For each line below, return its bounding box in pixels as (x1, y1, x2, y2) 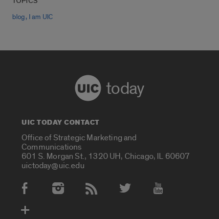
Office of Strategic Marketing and (22, 132, 137, 143)
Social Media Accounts (13, 187, 114, 200)
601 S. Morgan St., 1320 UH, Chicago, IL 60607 (22, 151, 190, 161)
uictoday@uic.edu (22, 160, 85, 171)
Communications (22, 141, 82, 152)
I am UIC (28, 13, 53, 22)
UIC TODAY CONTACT (22, 117, 100, 128)
